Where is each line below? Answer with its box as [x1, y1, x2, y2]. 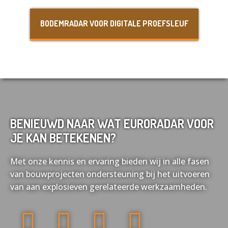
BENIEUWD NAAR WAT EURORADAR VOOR [10, 116, 214, 131]
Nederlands [70, 9, 107, 18]
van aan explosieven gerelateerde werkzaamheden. [10, 181, 207, 192]
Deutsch [147, 44, 175, 53]
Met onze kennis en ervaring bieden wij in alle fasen [10, 156, 209, 167]
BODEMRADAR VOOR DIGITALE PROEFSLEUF [40, 18, 188, 28]
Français [74, 44, 100, 53]
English [155, 9, 178, 18]
